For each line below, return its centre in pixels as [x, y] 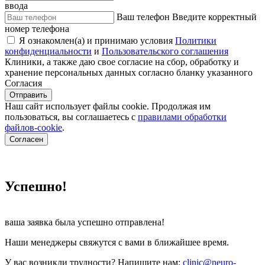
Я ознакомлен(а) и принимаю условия [97, 40]
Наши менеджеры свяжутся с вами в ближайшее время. [117, 242]
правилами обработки [182, 117]
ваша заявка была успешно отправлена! [85, 222]
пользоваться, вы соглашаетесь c [71, 117]
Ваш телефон [143, 17]
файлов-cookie [33, 127]
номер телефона [37, 28]
